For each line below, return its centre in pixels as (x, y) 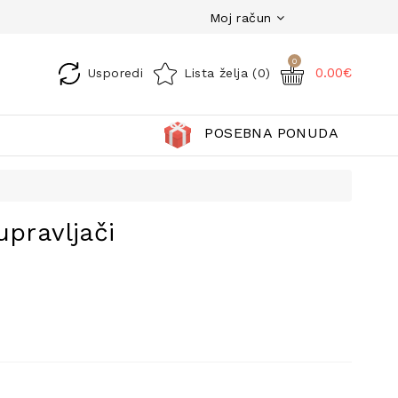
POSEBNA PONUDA (271, 133)
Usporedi (115, 72)
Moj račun (238, 17)
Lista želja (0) (227, 72)
